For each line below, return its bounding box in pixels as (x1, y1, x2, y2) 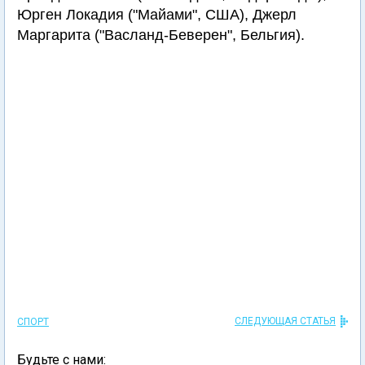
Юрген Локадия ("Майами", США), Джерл (17, 7, 297, 23)
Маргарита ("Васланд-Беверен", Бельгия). (17, 27, 305, 43)
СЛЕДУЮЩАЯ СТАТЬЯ (235, 315, 336, 327)
